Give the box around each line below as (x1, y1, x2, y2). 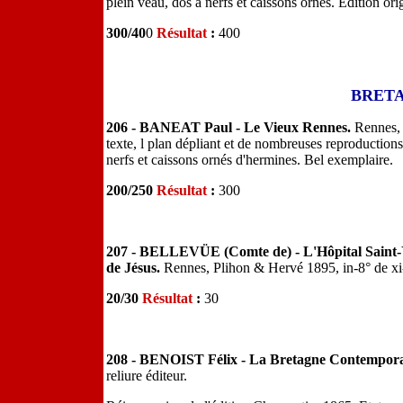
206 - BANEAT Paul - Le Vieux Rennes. (106, 120, 354, 135)
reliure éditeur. (106, 368, 187, 383)
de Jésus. (106, 260, 164, 275)
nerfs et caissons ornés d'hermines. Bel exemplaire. (106, 152, 393, 167)
